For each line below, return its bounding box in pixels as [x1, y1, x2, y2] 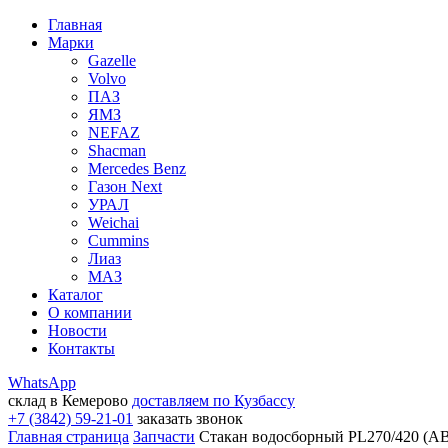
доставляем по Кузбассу [132, 392, 295, 409]
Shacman [88, 142, 146, 159]
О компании [48, 304, 132, 321]
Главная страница [8, 428, 129, 445]
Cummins [88, 232, 149, 249]
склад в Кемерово [8, 392, 128, 409]
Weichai [88, 214, 139, 231]
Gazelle [88, 52, 136, 69]
